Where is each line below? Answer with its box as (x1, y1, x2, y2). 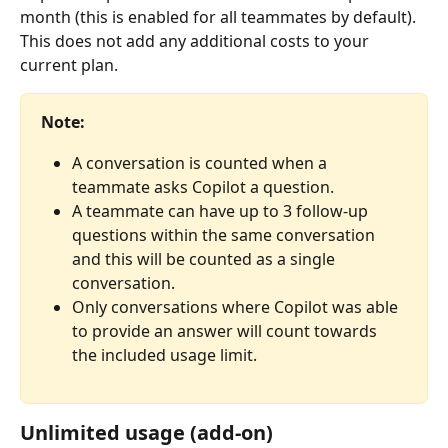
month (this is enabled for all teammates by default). (20, 6, 420, 29)
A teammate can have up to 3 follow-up (72, 199, 372, 222)
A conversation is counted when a (72, 151, 331, 174)
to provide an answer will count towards (72, 319, 381, 342)
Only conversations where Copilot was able (72, 295, 402, 318)
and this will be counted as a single (72, 247, 339, 270)
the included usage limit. (72, 343, 257, 366)
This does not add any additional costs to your (20, 30, 373, 53)
